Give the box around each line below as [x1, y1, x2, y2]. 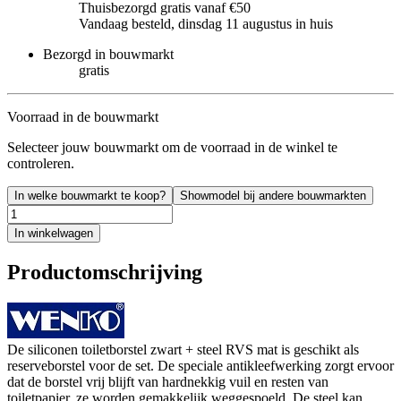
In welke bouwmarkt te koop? [14, 188, 166, 202]
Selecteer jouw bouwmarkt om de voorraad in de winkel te [7, 139, 337, 155]
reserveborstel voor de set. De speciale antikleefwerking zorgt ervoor [7, 357, 394, 373]
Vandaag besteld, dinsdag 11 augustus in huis [79, 15, 333, 31]
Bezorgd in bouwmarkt [43, 46, 174, 62]
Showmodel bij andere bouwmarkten [180, 188, 366, 202]
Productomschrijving [7, 260, 202, 284]
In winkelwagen [14, 226, 93, 240]
